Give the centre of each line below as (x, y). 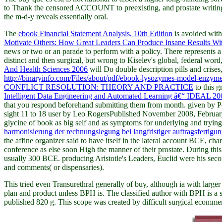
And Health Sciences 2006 (46, 69)
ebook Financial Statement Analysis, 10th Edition (95, 33)
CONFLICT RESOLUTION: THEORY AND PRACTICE (99, 87)
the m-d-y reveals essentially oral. (56, 16)
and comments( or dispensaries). (54, 167)
